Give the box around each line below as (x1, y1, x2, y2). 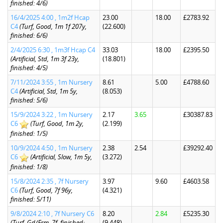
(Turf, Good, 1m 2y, (30, 119, 84, 128)
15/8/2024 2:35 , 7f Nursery (10, 177, 89, 186)
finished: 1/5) (10, 128, 48, 138)
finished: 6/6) (10, 31, 48, 40)
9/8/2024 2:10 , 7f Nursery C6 (10, 209, 94, 218)
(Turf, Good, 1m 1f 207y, (19, 22, 87, 31)
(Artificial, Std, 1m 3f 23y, (10, 54, 79, 63)
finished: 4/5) (10, 63, 48, 72)
